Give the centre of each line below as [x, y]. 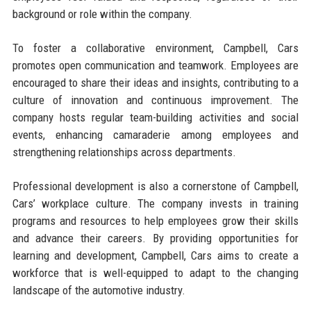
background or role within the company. [102, 14]
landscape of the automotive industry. [99, 291]
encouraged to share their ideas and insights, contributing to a [155, 83]
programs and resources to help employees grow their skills [155, 221]
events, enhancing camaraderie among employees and [155, 135]
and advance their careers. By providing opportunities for [155, 238]
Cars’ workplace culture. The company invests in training [155, 204]
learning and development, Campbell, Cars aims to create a [155, 256]
